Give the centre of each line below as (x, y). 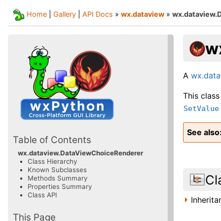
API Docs (98, 14)
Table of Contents (52, 140)
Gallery (65, 14)
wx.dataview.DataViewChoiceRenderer (80, 153)
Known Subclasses (57, 170)
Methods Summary (57, 178)
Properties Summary (60, 187)
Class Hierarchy (52, 162)
